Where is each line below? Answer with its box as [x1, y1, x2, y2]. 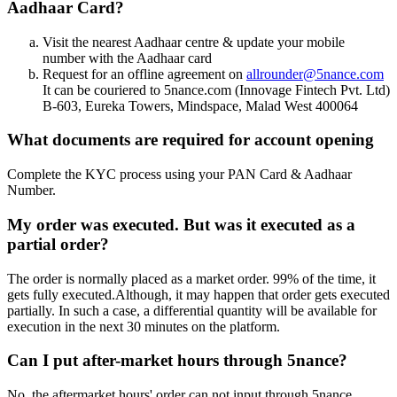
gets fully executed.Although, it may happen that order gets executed [7, 286, 390, 302]
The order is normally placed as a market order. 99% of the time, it [7, 270, 376, 286]
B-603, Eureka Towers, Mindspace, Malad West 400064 [43, 97, 358, 113]
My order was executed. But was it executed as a [7, 214, 355, 234]
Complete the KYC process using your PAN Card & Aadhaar [7, 167, 352, 183]
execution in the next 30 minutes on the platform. [7, 318, 280, 334]
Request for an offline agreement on [43, 66, 246, 82]
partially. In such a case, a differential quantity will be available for [7, 302, 377, 318]
